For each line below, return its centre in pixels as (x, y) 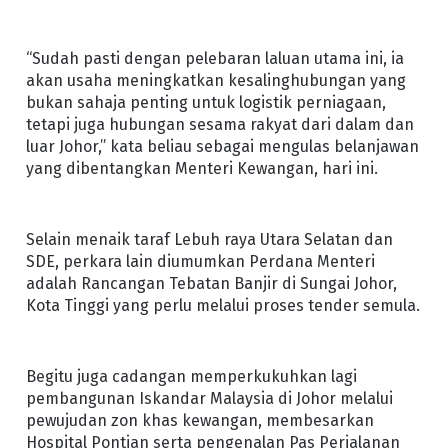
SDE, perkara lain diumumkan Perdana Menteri (200, 262)
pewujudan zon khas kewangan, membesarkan (199, 421)
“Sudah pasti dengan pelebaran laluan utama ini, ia (214, 58)
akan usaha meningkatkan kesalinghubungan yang (215, 80)
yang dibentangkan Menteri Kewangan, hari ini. (201, 168)
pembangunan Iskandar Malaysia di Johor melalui (209, 399)
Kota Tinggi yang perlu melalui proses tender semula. (222, 306)
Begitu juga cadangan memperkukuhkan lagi (191, 377)
